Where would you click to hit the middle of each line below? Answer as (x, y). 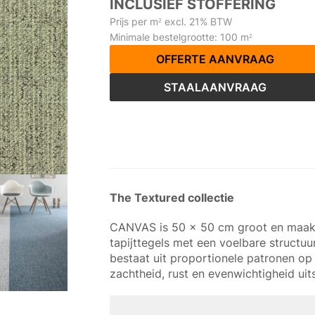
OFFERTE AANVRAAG (215, 59)
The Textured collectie (172, 197)
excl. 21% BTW (197, 21)
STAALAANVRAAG (215, 87)
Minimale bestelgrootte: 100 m (179, 37)
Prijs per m (134, 21)
